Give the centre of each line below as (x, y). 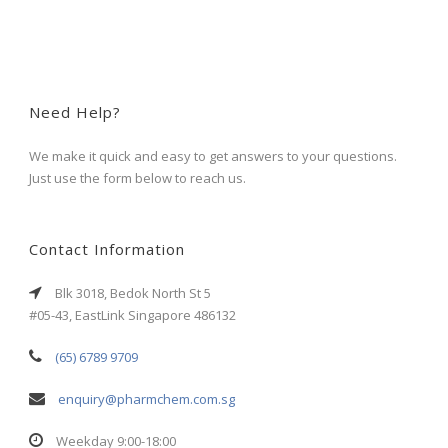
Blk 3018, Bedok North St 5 (131, 292)
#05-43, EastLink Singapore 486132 (132, 314)
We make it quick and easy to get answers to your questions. (213, 155)
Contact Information (107, 248)
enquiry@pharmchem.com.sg (146, 398)
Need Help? (75, 111)
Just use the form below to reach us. (137, 177)
